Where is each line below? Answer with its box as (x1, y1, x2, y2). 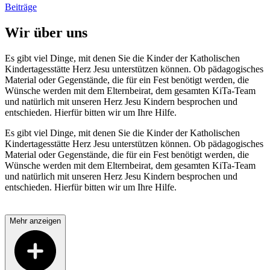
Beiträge (5, 1, 37, 12)
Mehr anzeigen (10, 216, 61, 225)
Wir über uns (5, 24, 87, 40)
